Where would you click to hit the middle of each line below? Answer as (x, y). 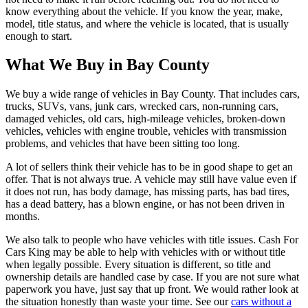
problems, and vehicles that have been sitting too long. (123, 144)
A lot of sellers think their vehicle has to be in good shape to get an (149, 167)
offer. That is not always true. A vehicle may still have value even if (151, 179)
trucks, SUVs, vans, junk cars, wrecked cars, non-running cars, (142, 107)
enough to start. (39, 36)
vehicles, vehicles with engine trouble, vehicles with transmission (146, 131)
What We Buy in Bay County (108, 65)
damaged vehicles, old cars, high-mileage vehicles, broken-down (145, 119)
